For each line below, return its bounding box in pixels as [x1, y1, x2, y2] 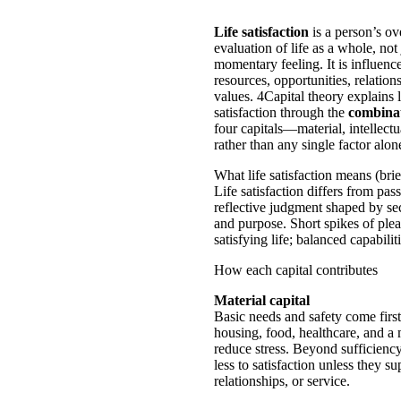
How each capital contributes [213, 262, 378, 277]
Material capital [213, 293, 310, 308]
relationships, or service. [213, 373, 350, 388]
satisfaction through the [213, 105, 348, 120]
